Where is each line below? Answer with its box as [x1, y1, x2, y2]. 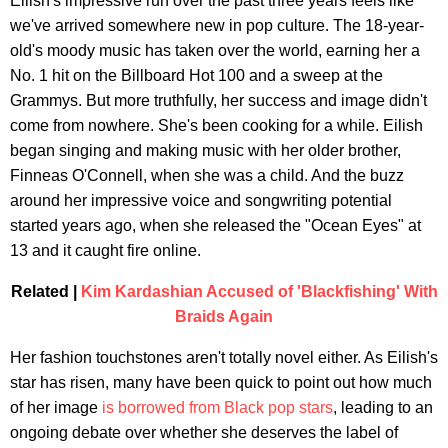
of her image [10, 398, 102, 416]
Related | [10, 282, 81, 300]
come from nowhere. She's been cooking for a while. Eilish [10, 116, 423, 134]
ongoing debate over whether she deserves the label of [10, 423, 398, 441]
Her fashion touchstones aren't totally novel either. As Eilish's [10, 348, 438, 366]
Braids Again [175, 307, 273, 325]
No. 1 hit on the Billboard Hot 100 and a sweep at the [10, 66, 383, 84]
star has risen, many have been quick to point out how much [10, 373, 432, 391]
